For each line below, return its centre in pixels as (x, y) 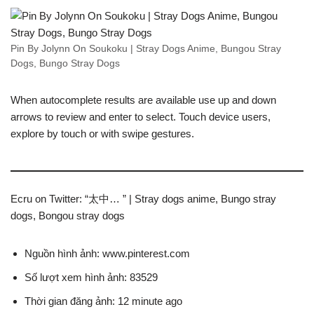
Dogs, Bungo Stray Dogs (65, 64)
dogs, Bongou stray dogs (68, 216)
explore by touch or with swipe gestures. (102, 134)
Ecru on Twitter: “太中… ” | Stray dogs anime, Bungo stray (143, 199)
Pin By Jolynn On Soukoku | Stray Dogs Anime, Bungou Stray (146, 49)
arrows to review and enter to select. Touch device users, (141, 117)
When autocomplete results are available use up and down (143, 100)
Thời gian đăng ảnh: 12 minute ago (103, 301)
